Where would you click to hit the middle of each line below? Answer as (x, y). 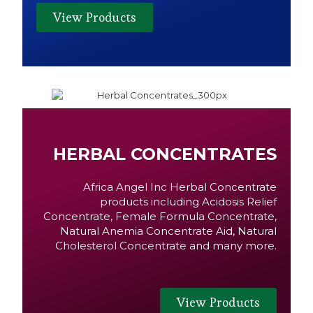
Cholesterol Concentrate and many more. (166, 245)
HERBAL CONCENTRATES (165, 154)
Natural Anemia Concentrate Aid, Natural (168, 231)
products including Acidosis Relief (188, 201)
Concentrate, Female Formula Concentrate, (160, 216)
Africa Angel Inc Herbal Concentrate (180, 187)
